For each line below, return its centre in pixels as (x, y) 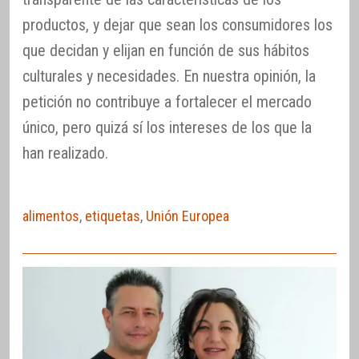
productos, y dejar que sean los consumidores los (177, 24)
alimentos (51, 216)
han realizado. (65, 153)
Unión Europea (188, 216)
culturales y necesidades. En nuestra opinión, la (169, 76)
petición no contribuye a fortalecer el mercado (167, 101)
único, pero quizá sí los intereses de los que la (167, 127)
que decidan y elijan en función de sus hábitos (166, 50)
